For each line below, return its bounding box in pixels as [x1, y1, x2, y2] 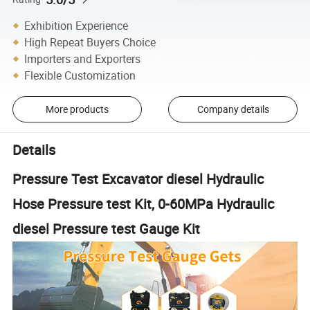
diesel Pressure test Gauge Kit [12, 219, 201, 238]
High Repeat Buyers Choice [24, 34, 156, 50]
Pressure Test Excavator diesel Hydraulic [12, 169, 264, 188]
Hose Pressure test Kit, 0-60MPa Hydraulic [12, 194, 275, 213]
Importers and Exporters [24, 51, 141, 66]
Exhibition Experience [24, 17, 129, 33]
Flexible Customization [24, 67, 136, 83]
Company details [197, 102, 269, 116]
